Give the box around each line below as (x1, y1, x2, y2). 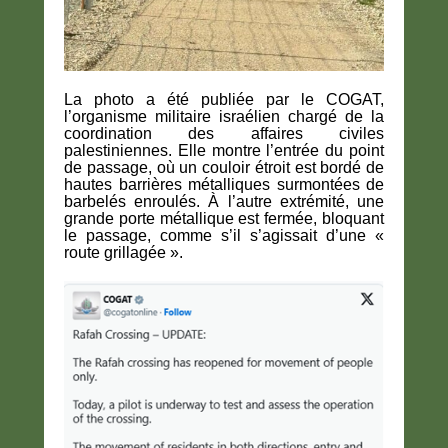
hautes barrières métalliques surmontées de (64, 175, 384, 193)
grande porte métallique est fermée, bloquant (64, 209, 384, 227)
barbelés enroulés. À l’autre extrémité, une (64, 192, 384, 210)
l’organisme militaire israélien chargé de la (64, 107, 384, 125)
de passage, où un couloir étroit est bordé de (64, 158, 384, 176)
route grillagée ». (64, 243, 183, 261)
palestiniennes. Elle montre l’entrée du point (64, 141, 384, 159)
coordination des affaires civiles (64, 124, 384, 142)
